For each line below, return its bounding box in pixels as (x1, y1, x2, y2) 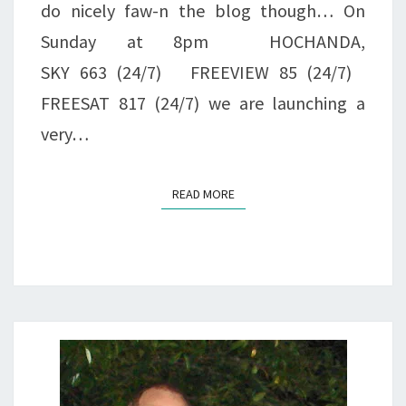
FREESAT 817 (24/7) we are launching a (41, 92, 365, 115)
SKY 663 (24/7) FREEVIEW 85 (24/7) (41, 61, 365, 84)
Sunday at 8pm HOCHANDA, (41, 30, 365, 53)
